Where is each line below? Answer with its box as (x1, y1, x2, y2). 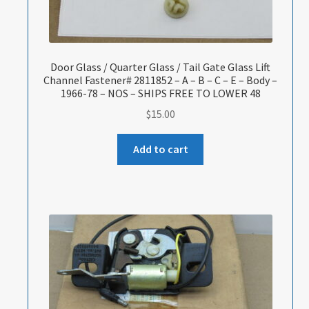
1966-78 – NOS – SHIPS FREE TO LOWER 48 (60, 86, 261, 100)
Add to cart (132, 142, 188, 157)
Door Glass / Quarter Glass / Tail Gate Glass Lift (50, 59, 271, 74)
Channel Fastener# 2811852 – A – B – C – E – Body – (43, 72, 278, 87)
